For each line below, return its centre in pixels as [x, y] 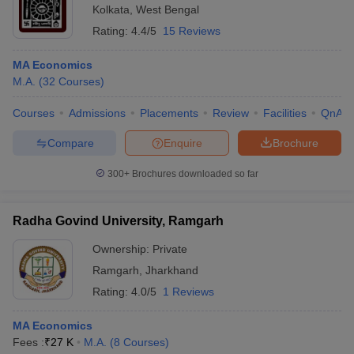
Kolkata [111, 9]
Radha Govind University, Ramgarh [118, 221]
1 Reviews [188, 292]
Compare [70, 143]
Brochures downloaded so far [194, 174]
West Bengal [168, 9]
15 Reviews [192, 31]
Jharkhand [172, 270]
